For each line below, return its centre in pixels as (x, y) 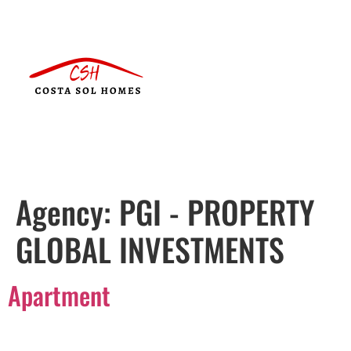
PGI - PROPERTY (217, 212)
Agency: (67, 212)
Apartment (59, 295)
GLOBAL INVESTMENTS (150, 249)
